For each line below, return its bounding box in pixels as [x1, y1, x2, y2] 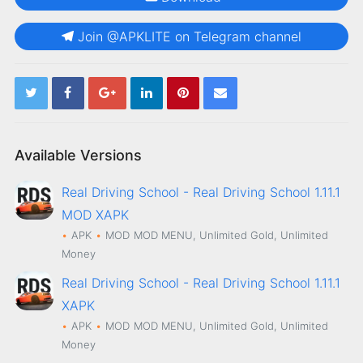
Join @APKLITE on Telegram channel [78, 28, 301, 45]
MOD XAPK [62, 206, 130, 223]
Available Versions [14, 146, 142, 164]
